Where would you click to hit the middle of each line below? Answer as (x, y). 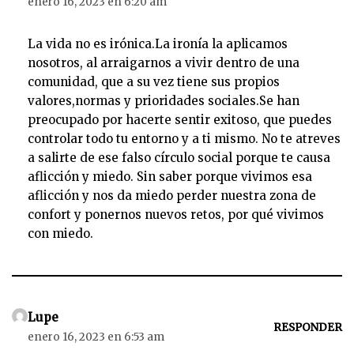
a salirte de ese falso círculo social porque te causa (179, 158)
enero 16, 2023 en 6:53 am (96, 337)
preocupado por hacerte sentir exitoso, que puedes (180, 120)
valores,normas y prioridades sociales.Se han (164, 101)
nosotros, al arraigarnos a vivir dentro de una (164, 63)
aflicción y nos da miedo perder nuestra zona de (172, 196)
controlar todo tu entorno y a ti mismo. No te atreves (184, 139)
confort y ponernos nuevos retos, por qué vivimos (176, 215)
